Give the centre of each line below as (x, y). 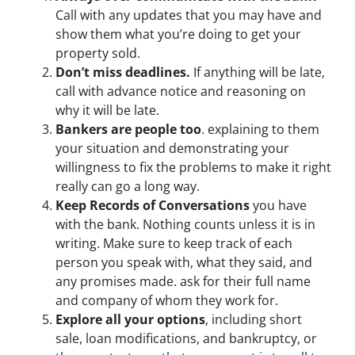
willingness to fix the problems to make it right (193, 168)
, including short (254, 320)
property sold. (98, 53)
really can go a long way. (128, 187)
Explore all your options (130, 320)
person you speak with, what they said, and (184, 263)
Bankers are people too (128, 130)
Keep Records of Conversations (153, 206)
